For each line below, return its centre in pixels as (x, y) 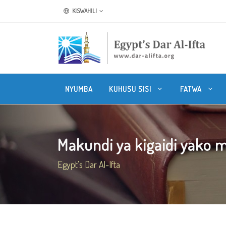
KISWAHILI (84, 11)
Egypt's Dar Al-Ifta (89, 164)
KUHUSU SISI (131, 89)
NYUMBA (79, 89)
